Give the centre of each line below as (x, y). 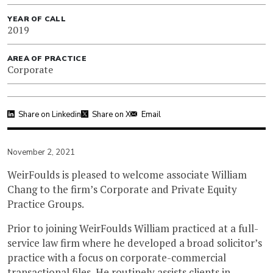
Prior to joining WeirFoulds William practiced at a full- (133, 229)
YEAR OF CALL (37, 19)
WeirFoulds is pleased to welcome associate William (127, 175)
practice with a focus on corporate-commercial (117, 258)
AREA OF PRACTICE (47, 59)
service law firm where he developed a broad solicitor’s (135, 243)
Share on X (111, 115)
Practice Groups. (46, 204)
